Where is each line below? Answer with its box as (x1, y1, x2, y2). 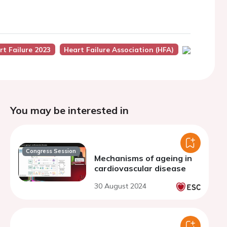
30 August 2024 (94, 181, 146, 191)
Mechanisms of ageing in (94, 153, 192, 163)
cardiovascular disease (94, 163, 186, 173)
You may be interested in (10, 104, 129, 117)
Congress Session (26, 147, 77, 155)
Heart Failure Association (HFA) (64, 45, 174, 54)
